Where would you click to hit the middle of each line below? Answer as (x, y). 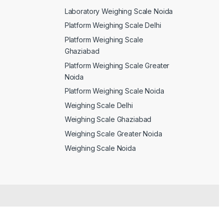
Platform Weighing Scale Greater (117, 65)
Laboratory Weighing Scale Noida (119, 11)
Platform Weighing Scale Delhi (113, 25)
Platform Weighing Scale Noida (114, 91)
